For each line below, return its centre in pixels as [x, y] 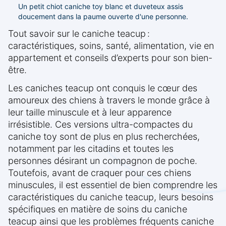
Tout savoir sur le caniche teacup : [79, 34]
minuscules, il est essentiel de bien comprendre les [113, 185]
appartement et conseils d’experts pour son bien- [110, 58]
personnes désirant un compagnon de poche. [103, 161]
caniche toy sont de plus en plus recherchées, [104, 137]
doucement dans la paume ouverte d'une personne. [103, 17]
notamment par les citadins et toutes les [91, 149]
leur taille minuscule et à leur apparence [90, 112]
